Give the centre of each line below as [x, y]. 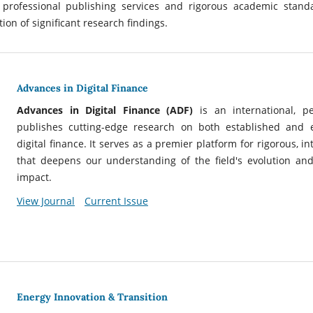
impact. [34, 177]
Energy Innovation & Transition [92, 297]
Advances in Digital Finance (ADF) [108, 110]
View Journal [46, 201]
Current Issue [116, 201]
